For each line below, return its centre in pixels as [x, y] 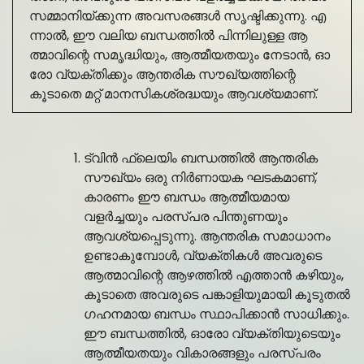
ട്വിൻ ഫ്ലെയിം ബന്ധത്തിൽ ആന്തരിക [201, 158]
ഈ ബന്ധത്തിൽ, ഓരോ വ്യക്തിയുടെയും [212, 334]
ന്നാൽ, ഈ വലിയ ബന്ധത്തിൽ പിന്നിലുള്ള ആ [168, 36]
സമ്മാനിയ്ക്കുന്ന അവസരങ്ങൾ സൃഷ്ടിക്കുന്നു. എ [178, 16]
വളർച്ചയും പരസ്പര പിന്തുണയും [186, 217]
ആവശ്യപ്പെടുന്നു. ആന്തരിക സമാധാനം [207, 236]
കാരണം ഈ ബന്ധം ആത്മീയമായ [186, 197]
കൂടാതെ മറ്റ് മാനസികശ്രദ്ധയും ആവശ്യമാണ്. [173, 94]
